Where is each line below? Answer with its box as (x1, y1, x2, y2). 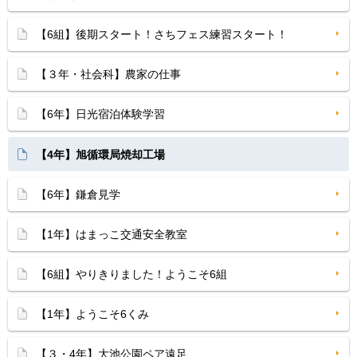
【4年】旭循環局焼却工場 (36, 148, 165, 161)
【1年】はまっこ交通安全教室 (36, 228, 187, 241)
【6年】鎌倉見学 (36, 188, 120, 201)
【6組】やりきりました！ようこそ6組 (36, 268, 227, 280)
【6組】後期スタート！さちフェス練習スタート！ (36, 28, 288, 41)
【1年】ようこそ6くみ (36, 308, 149, 320)
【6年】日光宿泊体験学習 (36, 108, 165, 120)
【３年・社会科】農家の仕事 (36, 68, 181, 80)
